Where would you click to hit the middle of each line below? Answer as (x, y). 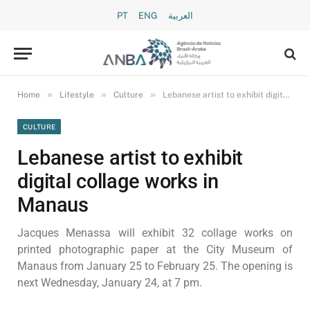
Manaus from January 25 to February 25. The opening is (155, 266)
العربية (181, 16)
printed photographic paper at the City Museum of (155, 249)
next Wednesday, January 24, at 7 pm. (110, 283)
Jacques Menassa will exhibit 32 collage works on (155, 233)
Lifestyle (77, 95)
